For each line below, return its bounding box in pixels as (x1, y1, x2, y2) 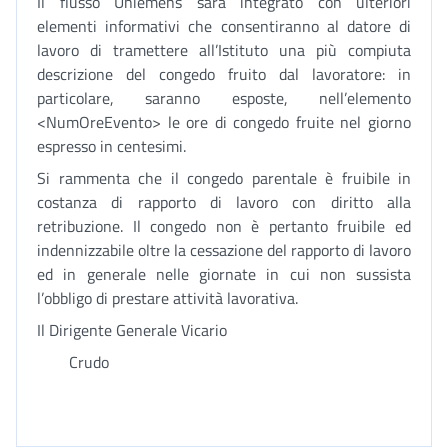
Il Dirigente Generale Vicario (37, 318, 227, 342)
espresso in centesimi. (37, 134, 186, 158)
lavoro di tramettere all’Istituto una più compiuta (37, 38, 411, 62)
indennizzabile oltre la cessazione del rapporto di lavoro (37, 238, 411, 262)
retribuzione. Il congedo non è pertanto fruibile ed (37, 214, 411, 238)
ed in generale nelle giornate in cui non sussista (37, 262, 411, 286)
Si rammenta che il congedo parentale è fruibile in (37, 166, 411, 190)
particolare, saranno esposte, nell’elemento (37, 86, 411, 110)
